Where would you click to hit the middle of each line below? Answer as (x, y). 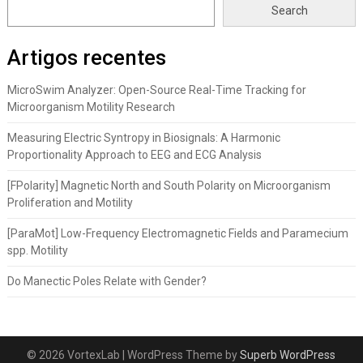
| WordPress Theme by (181, 355)
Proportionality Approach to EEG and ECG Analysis (134, 155)
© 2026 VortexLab (75, 355)
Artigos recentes (86, 58)
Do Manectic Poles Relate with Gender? (107, 281)
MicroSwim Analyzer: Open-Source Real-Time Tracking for (156, 90)
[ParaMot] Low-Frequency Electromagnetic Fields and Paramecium (177, 233)
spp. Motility (37, 250)
